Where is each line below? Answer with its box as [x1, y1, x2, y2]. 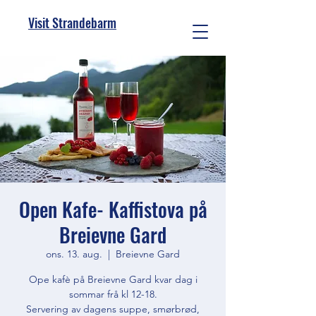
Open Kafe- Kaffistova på [18, 195, 207, 224]
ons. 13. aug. [46, 248, 102, 260]
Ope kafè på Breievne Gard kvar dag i [28, 273, 197, 286]
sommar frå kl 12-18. [68, 288, 157, 300]
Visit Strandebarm [28, 13, 116, 32]
